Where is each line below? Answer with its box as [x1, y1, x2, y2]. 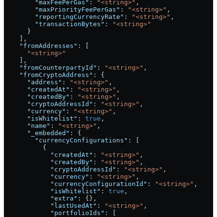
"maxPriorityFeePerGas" [4, 6, 120, 14]
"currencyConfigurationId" [4, 180, 147, 188]
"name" [4, 122, 50, 130]
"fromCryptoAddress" [4, 71, 93, 79]
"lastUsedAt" [4, 202, 97, 210]
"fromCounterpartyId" [4, 64, 97, 72]
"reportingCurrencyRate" [4, 13, 124, 21]
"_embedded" [4, 129, 70, 137]
